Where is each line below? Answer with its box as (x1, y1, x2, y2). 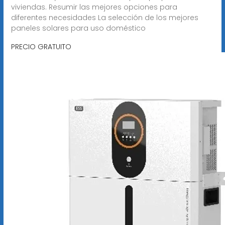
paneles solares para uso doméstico (11, 23, 146, 33)
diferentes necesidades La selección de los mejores (11, 12, 198, 23)
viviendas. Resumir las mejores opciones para (11, 2, 177, 12)
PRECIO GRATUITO (11, 41, 71, 52)
